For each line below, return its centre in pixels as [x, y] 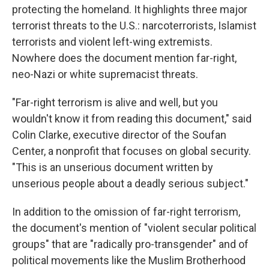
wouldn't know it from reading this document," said [132, 119]
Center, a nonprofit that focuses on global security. [131, 151]
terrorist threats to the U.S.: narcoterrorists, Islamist [134, 26]
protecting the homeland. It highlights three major [130, 9]
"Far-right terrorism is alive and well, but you [115, 102]
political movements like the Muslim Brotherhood [129, 260]
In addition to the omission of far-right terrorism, [126, 212]
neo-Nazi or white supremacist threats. [105, 74]
